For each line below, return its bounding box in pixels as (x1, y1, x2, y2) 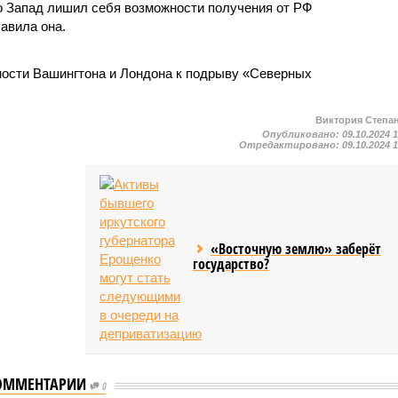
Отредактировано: (239, 139, 343, 150)
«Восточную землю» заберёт (210, 238, 381, 259)
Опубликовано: (262, 128, 343, 139)
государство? (192, 253, 269, 274)
